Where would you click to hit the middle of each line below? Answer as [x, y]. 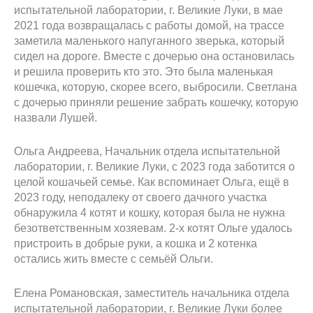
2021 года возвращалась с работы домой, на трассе [149, 26]
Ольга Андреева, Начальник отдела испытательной [147, 151]
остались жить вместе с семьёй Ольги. [114, 259]
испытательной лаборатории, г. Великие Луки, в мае [148, 10]
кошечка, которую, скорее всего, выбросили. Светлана [155, 87]
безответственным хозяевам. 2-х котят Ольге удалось [153, 228]
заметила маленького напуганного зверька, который [149, 41]
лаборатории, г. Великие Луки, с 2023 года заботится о [154, 167]
